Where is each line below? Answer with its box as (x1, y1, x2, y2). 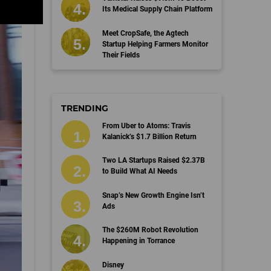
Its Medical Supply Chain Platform (102, 5, 212, 13)
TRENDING (61, 102, 108, 114)
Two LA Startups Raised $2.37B (102, 156, 205, 165)
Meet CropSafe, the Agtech (102, 28, 189, 38)
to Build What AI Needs (102, 167, 177, 175)
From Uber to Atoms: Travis (102, 121, 191, 130)
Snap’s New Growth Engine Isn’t (102, 191, 204, 200)
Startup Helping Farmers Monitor (102, 39, 208, 48)
